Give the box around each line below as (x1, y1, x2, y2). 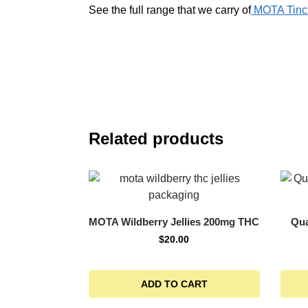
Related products (88, 129, 223, 148)
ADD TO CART (140, 278, 208, 289)
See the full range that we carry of (88, 3, 251, 16)
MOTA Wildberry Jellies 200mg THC (89, 215, 260, 228)
